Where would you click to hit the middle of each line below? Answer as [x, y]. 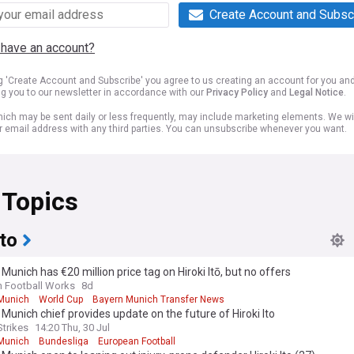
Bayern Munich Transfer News [158, 299]
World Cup [61, 299]
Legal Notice [316, 92]
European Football [137, 341]
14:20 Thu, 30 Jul [72, 327]
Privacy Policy [237, 92]
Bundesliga [64, 341]
